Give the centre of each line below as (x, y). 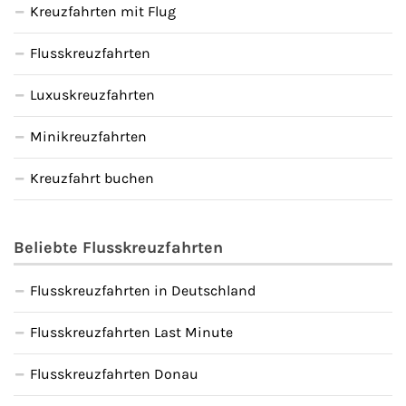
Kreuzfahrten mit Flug (103, 11)
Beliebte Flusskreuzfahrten (118, 247)
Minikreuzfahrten (88, 136)
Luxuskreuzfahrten (92, 94)
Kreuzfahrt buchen (92, 178)
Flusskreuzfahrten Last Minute (131, 332)
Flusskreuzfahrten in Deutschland (143, 290)
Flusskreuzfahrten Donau (114, 373)
